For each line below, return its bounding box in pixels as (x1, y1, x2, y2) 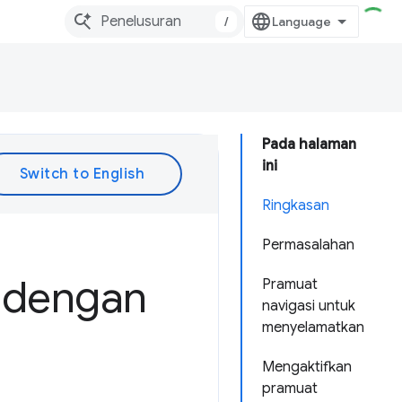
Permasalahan (262, 236, 354, 254)
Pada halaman (262, 135, 356, 153)
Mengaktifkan (262, 358, 352, 376)
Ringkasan (262, 197, 329, 214)
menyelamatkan (262, 319, 364, 336)
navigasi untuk (262, 297, 355, 315)
